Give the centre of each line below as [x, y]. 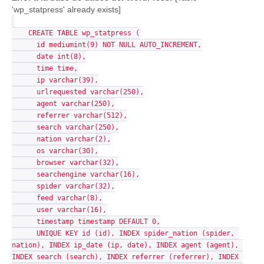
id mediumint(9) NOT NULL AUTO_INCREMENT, [24, 45]
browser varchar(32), [24, 163]
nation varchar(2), [24, 139]
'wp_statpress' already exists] [66, 9]
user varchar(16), [24, 210]
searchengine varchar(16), [24, 174]
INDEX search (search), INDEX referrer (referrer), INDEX [125, 257]
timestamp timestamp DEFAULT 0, [24, 222]
